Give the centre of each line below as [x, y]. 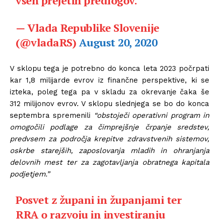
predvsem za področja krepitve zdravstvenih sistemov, [109, 139]
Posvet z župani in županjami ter [99, 199]
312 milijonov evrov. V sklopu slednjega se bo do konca [109, 103]
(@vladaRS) [47, 42]
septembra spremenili [52, 115]
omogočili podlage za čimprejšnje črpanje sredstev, [109, 127]
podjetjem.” [30, 174]
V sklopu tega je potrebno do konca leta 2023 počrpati [109, 68]
